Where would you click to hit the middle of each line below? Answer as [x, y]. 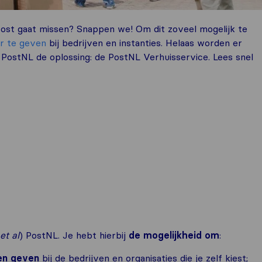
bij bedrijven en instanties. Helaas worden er [144, 43]
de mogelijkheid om [174, 235]
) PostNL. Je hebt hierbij [74, 235]
